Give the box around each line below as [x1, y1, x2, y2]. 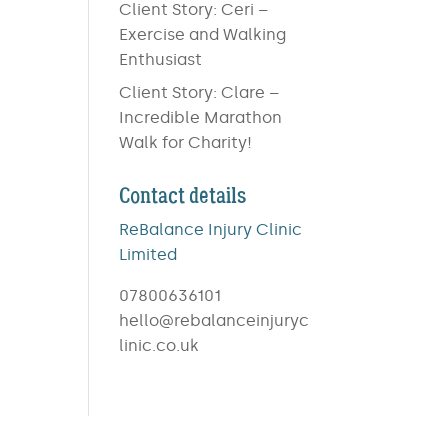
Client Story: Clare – [119, 83, 281, 102]
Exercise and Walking [119, 25, 287, 44]
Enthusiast [119, 50, 203, 69]
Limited [119, 245, 178, 264]
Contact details [119, 182, 247, 210]
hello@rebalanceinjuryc [119, 311, 310, 330]
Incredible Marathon [119, 108, 283, 127]
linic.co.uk [119, 336, 200, 355]
